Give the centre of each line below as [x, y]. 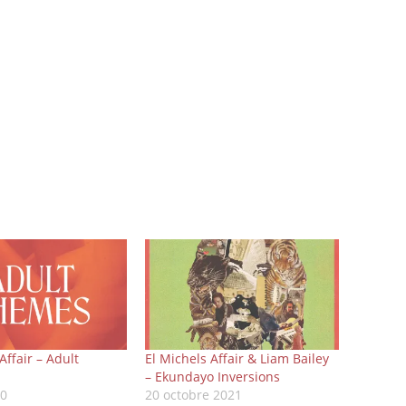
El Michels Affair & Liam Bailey [237, 358]
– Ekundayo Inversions [213, 376]
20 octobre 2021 [194, 394]
